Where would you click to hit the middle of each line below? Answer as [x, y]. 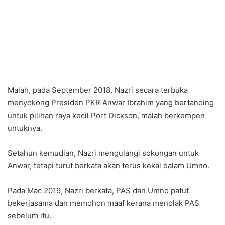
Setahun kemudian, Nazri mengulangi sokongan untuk [103, 153]
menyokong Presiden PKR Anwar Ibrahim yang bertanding [111, 103]
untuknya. [25, 128]
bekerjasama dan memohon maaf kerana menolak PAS [103, 203]
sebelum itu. [29, 216]
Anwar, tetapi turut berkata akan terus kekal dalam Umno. [108, 166]
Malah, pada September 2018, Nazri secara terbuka [98, 90]
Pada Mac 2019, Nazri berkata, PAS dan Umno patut [98, 191]
